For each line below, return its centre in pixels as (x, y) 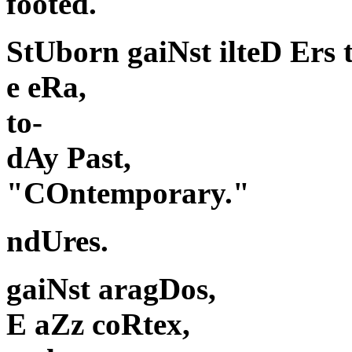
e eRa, (46, 87)
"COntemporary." (128, 193)
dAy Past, (69, 158)
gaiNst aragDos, (111, 289)
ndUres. (57, 241)
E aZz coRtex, (98, 324)
